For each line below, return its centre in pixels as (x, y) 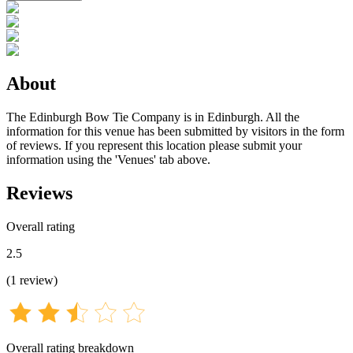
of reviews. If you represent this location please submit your (154, 145)
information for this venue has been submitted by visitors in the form (175, 131)
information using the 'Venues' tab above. (108, 159)
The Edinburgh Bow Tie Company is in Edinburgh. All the (153, 117)
